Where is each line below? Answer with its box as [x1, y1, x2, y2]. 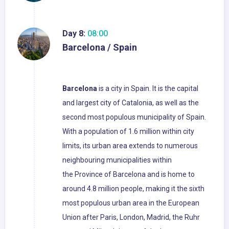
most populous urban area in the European [62, 199, 199, 208]
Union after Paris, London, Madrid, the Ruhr [62, 213, 200, 222]
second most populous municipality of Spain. [62, 113, 206, 122]
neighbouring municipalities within [62, 156, 172, 165]
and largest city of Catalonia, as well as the [62, 99, 199, 107]
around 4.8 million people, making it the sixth [62, 185, 204, 193]
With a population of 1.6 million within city [62, 127, 194, 136]
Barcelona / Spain [62, 42, 137, 53]
